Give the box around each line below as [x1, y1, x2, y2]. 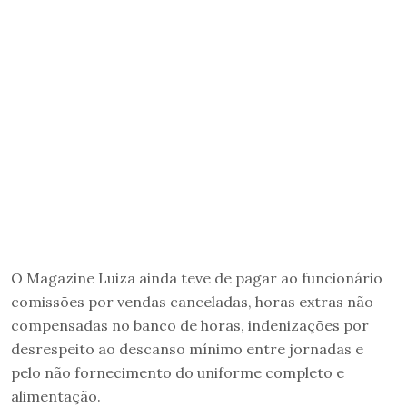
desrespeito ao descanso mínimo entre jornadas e [11, 340, 363, 359]
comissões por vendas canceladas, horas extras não [11, 293, 373, 312]
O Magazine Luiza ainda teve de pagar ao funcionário [11, 269, 382, 288]
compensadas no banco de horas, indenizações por [11, 316, 369, 335]
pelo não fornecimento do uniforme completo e [11, 363, 344, 382]
